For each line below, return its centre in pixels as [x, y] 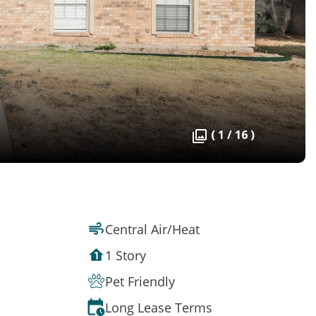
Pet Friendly [140, 281]
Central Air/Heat [152, 229]
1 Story [126, 255]
